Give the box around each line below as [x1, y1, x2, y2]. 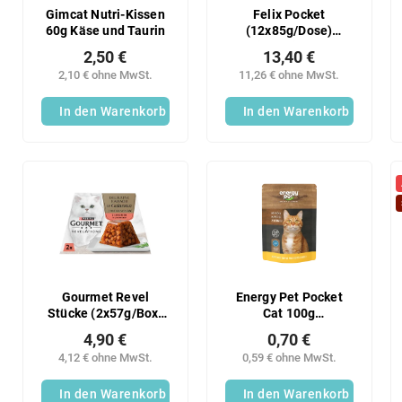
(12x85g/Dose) [245, 23, 333, 39]
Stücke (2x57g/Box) [48, 305, 163, 321]
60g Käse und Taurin [45, 23, 166, 39]
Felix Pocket [253, 7, 326, 23]
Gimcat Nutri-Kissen [46, 7, 165, 23]
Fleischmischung [239, 39, 339, 56]
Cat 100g [262, 305, 316, 321]
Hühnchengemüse [235, 321, 343, 337]
